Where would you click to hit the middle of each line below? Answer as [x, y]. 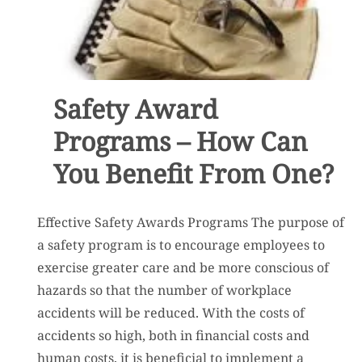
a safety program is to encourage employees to [181, 244]
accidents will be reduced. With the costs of [171, 312]
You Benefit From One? [193, 173]
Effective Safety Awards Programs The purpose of [191, 222]
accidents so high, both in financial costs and [173, 335]
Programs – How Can [180, 141]
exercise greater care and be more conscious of [183, 267]
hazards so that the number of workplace [164, 290]
